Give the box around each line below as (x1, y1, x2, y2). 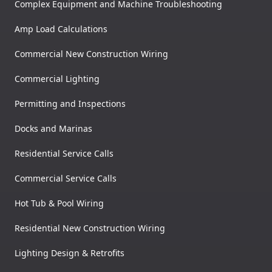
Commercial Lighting (15, 73, 100, 85)
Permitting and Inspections (15, 98, 126, 110)
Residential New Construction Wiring (15, 222, 165, 234)
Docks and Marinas (15, 123, 92, 135)
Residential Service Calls (15, 148, 114, 160)
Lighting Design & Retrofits (15, 247, 124, 259)
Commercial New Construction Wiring (15, 48, 168, 60)
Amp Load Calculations (15, 23, 107, 35)
